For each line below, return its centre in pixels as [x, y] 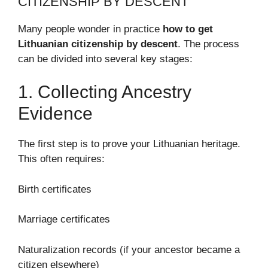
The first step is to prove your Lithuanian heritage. [129, 144]
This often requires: [61, 159]
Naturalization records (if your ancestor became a [129, 249]
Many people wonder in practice [90, 29]
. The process [208, 44]
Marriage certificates [64, 219]
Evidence [55, 113]
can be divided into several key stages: [105, 59]
